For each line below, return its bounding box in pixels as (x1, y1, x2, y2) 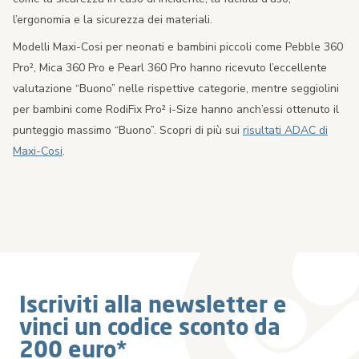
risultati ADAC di (243, 123, 328, 139)
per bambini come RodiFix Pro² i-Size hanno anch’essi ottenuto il (13, 102, 339, 118)
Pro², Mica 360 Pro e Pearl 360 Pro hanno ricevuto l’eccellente (13, 60, 327, 76)
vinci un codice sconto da (19, 313, 280, 340)
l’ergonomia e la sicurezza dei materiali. (13, 12, 212, 28)
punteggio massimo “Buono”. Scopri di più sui (13, 123, 243, 139)
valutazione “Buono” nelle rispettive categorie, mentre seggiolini (13, 81, 339, 97)
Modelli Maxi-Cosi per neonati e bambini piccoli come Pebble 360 (13, 39, 343, 55)
